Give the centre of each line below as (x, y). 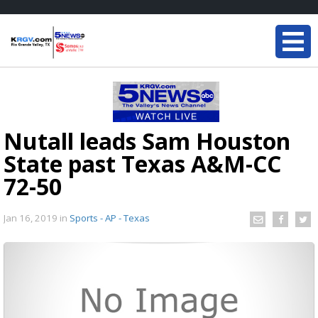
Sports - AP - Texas (110, 218)
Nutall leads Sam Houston (147, 141)
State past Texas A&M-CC (142, 164)
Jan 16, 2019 (32, 218)
